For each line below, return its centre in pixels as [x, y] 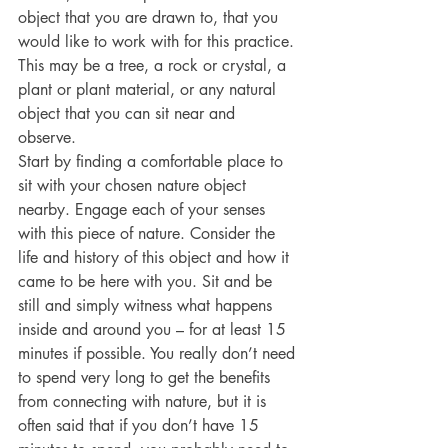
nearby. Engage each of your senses [144, 209]
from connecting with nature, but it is [144, 401]
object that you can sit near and [129, 113]
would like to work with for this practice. [158, 41]
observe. [52, 137]
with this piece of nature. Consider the [149, 233]
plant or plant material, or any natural [149, 89]
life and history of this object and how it [156, 257]
